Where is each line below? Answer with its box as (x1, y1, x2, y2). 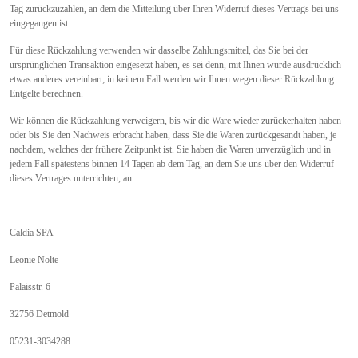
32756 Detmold (10, 308, 69, 320)
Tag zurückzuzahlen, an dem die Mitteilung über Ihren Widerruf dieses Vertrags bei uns (10, 2, 339, 14)
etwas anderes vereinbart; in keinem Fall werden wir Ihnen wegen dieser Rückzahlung (10, 73, 334, 85)
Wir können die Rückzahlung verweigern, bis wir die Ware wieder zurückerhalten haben (10, 114, 341, 126)
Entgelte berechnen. (10, 87, 83, 99)
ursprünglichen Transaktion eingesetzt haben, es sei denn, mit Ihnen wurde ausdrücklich (10, 58, 341, 70)
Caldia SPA (10, 226, 54, 238)
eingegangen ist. (10, 17, 70, 29)
